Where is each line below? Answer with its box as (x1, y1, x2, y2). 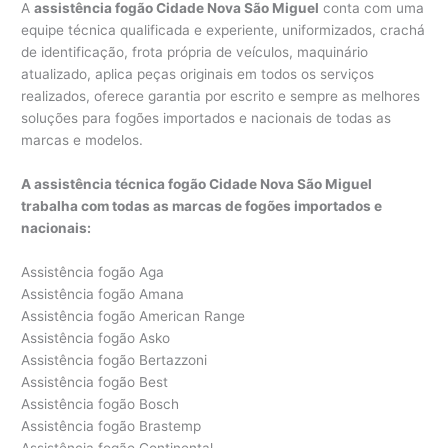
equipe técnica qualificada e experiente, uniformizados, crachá (21, 22, 426, 39)
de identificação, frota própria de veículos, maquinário (21, 44, 369, 61)
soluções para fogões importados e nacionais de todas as (21, 110, 392, 127)
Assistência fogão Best (21, 373, 169, 390)
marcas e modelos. (21, 132, 144, 149)
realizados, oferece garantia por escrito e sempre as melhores (21, 88, 421, 105)
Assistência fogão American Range (21, 307, 246, 324)
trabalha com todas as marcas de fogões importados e (21, 197, 383, 214)
